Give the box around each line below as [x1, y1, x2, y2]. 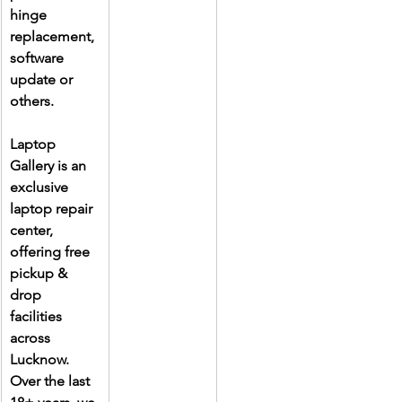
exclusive [10, 179, 72, 197]
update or [10, 71, 76, 89]
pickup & [10, 265, 71, 283]
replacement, [10, 28, 98, 46]
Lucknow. [10, 351, 73, 369]
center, [10, 222, 57, 240]
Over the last [10, 372, 93, 390]
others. [10, 92, 54, 110]
